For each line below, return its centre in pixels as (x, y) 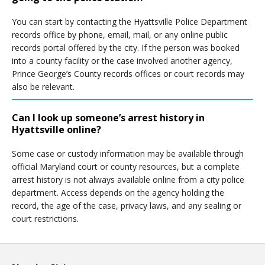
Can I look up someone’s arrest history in (108, 118)
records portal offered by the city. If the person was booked (126, 48)
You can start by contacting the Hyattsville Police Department (130, 22)
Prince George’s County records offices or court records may (128, 74)
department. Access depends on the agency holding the (118, 193)
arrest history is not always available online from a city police (128, 180)
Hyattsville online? (56, 130)
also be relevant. (43, 87)
